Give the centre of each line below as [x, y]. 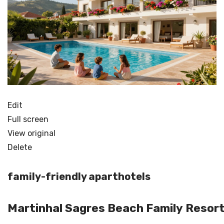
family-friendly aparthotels [79, 177]
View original [31, 133]
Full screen [28, 119]
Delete [20, 147]
